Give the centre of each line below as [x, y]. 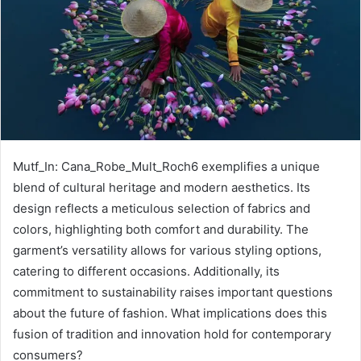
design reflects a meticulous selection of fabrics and [162, 208]
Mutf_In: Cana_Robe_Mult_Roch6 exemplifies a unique [166, 166]
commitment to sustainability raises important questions [173, 292]
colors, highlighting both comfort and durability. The [161, 229]
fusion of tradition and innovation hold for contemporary [172, 334]
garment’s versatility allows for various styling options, [167, 250]
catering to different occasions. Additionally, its [146, 271]
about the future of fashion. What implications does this [170, 313]
